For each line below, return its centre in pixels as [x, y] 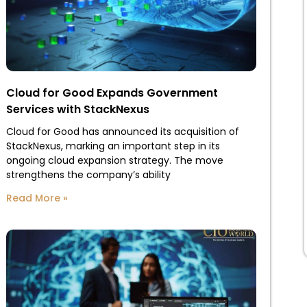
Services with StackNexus [77, 109]
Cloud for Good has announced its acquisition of [122, 131]
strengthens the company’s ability [88, 174]
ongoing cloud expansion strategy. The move [114, 160]
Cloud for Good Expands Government [112, 93]
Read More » [37, 198]
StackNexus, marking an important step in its [113, 146]
